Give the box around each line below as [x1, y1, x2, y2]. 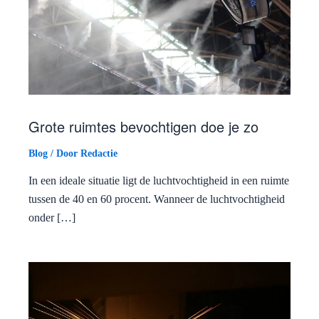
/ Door [48, 148, 80, 159]
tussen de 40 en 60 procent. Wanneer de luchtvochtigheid [28, 193, 285, 206]
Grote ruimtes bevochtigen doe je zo [28, 116, 258, 137]
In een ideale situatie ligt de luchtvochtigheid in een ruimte [28, 174, 289, 187]
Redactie [80, 148, 117, 159]
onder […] [28, 211, 75, 224]
